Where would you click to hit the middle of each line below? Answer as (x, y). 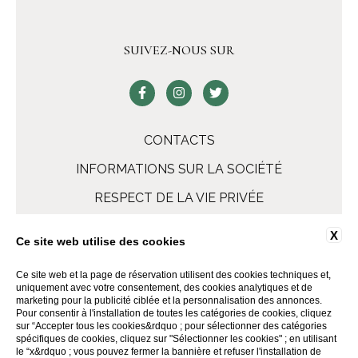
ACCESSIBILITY (235, 226)
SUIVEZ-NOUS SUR (179, 51)
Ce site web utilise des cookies (101, 241)
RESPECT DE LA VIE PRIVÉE (179, 197)
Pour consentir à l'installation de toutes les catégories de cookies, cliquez (174, 313)
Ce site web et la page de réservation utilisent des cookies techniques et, (173, 275)
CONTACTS (179, 140)
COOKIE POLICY (126, 226)
